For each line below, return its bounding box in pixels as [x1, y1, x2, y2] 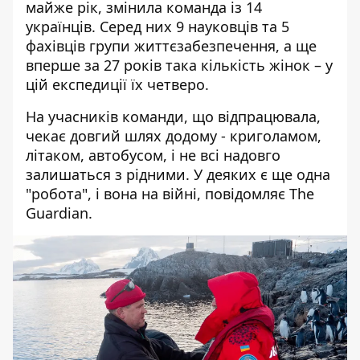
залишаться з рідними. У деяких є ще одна [26, 165, 330, 184]
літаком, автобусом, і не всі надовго [26, 145, 280, 165]
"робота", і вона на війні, [26, 184, 205, 203]
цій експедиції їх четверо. [26, 75, 209, 94]
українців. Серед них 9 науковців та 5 [26, 17, 289, 36]
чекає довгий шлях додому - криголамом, [26, 126, 321, 145]
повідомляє [205, 184, 285, 203]
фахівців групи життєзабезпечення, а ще [26, 36, 317, 55]
